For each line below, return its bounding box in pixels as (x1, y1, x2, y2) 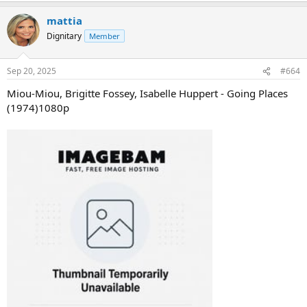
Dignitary (47, 29, 82, 42)
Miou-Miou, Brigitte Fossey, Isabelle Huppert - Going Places (7, 86, 288, 100)
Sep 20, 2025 (7, 65, 56, 77)
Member (89, 30, 120, 41)
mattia (47, 13, 82, 27)
